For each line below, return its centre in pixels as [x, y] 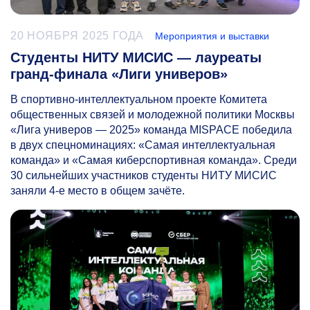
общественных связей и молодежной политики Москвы [153, 114]
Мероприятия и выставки [212, 36]
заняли [30, 190]
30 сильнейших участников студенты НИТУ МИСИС [144, 175]
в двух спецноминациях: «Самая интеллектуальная [143, 145]
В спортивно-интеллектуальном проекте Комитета [139, 99]
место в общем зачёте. [125, 190]
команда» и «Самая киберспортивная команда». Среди [154, 160]
